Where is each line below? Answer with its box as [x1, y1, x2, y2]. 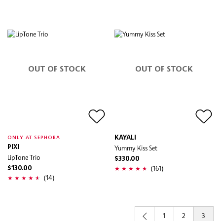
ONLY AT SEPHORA [7, 135, 61, 140]
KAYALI [114, 134, 136, 141]
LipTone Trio [7, 153, 40, 161]
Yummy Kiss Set [114, 144, 157, 152]
